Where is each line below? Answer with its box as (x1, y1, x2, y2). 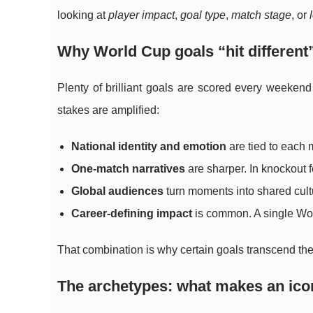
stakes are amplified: (57, 104, 159, 116)
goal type (180, 9, 226, 21)
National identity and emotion (71, 140, 226, 152)
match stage (231, 9, 291, 21)
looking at (57, 9, 108, 21)
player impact (108, 9, 175, 21)
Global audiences (71, 185, 163, 197)
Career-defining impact (71, 208, 192, 219)
